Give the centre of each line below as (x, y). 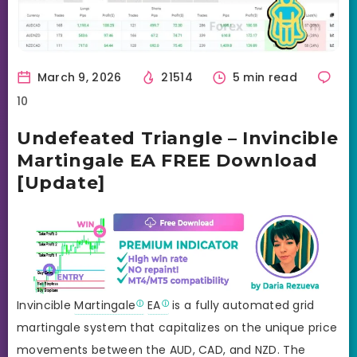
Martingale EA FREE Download (167, 160)
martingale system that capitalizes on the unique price (177, 327)
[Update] (61, 182)
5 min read (265, 77)
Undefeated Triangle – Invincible (178, 138)
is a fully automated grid (241, 305)
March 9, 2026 (78, 77)
